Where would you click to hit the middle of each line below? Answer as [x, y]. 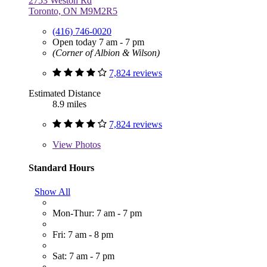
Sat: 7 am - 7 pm [83, 256]
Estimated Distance [65, 94]
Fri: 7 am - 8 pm [83, 234]
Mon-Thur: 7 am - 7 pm [97, 213]
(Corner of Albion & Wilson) [106, 53]
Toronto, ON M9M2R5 [73, 11]
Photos [87, 145]
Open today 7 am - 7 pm [98, 42]
